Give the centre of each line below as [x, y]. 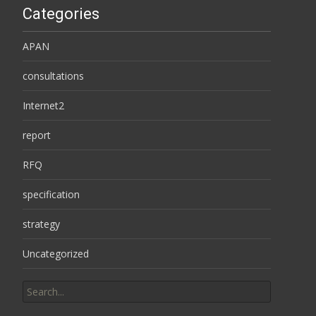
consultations [53, 76]
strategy [41, 224]
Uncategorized [56, 254]
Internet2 [43, 105]
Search [37, 278]
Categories [61, 14]
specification [51, 194]
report [37, 135]
